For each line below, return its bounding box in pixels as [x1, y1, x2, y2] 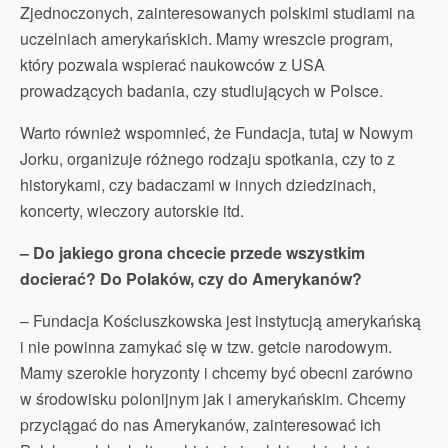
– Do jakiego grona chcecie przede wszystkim [20, 240, 365, 264]
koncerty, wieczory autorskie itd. [20, 198, 244, 222]
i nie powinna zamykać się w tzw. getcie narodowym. [20, 334, 392, 358]
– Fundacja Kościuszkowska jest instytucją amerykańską [20, 308, 421, 332]
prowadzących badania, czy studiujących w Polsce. [20, 78, 383, 102]
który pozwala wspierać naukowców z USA [20, 52, 325, 76]
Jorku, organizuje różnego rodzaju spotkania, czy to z [20, 146, 395, 170]
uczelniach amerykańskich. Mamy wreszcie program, [20, 26, 393, 50]
